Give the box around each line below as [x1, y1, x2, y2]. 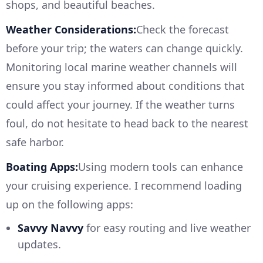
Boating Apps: [6, 160, 78, 174]
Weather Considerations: [6, 22, 136, 37]
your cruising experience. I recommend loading [6, 178, 242, 193]
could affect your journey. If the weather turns [6, 97, 235, 112]
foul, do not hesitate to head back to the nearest [6, 116, 248, 131]
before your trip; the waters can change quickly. [6, 41, 243, 56]
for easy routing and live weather [83, 221, 251, 235]
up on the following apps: [6, 197, 133, 212]
